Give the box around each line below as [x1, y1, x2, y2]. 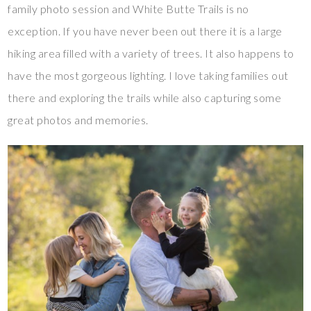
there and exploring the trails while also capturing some [8, 90, 282, 104]
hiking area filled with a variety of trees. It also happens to [8, 46, 294, 60]
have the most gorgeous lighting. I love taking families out [8, 68, 289, 82]
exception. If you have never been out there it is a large [8, 24, 283, 37]
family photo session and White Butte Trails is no [8, 1, 249, 15]
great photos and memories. [8, 112, 149, 126]
